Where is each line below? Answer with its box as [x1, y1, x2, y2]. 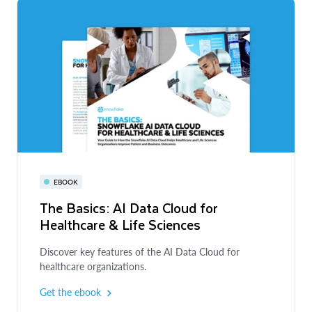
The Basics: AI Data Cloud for [40, 196, 218, 219]
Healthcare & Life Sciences [40, 213, 201, 235]
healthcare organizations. [40, 260, 146, 272]
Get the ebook [40, 286, 101, 298]
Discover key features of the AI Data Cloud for [40, 245, 240, 258]
